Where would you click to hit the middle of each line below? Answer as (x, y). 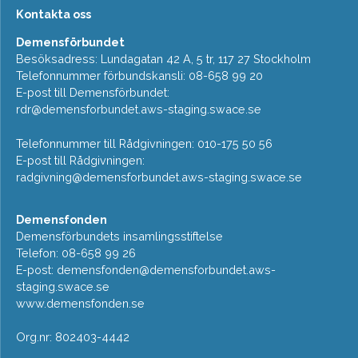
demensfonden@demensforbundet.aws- (166, 269)
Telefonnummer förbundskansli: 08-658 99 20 (139, 76)
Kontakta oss (54, 14)
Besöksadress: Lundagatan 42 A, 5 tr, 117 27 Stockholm (163, 59)
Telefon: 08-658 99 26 (76, 253)
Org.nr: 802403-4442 (73, 337)
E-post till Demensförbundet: (93, 93)
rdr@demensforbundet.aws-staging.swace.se (139, 109)
